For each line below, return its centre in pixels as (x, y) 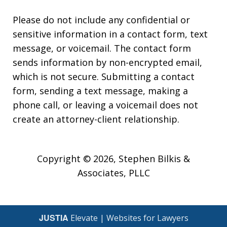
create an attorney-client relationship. (96, 119)
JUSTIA (53, 217)
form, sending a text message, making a (100, 90)
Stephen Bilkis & (154, 158)
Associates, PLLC (113, 173)
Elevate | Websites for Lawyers (128, 218)
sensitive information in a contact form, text (110, 34)
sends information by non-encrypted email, (107, 62)
